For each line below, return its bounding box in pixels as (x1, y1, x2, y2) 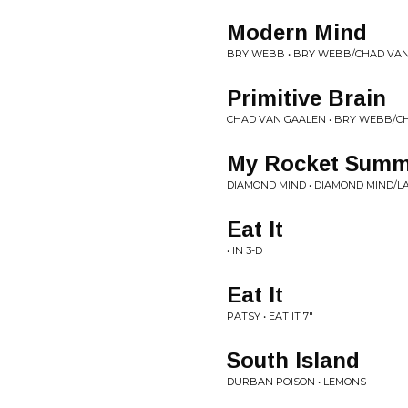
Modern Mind (227, 20, 367, 45)
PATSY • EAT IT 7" (227, 310, 313, 322)
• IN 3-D (227, 244, 262, 257)
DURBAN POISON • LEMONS (227, 375, 366, 388)
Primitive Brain (227, 86, 386, 110)
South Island (227, 348, 360, 372)
